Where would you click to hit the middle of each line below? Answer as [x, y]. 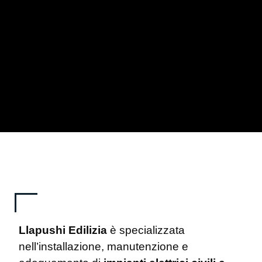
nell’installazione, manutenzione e [104, 247]
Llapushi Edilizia [63, 230]
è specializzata [146, 230]
